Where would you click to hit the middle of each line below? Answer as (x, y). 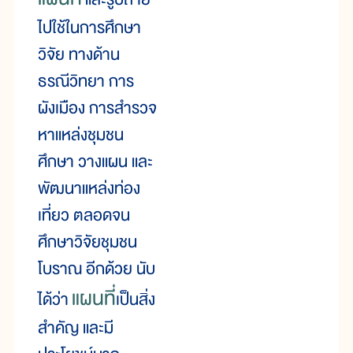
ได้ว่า (55, 300)
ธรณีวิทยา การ (86, 82)
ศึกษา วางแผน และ (95, 162)
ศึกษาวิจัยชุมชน (87, 243)
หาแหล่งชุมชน (81, 136)
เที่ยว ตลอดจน (84, 216)
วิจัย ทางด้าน (79, 55)
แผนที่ (94, 299)
